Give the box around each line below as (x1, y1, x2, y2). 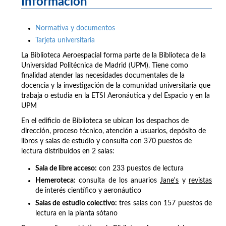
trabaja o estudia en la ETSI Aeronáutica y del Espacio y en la (21, 92, 210, 100)
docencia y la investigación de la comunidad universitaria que (21, 82, 210, 90)
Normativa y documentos (35, 24, 115, 32)
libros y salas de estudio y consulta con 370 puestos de (21, 138, 192, 145)
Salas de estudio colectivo (35, 199, 115, 207)
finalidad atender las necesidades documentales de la (21, 72, 185, 80)
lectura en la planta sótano (35, 209, 118, 217)
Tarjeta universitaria (35, 37, 95, 44)
